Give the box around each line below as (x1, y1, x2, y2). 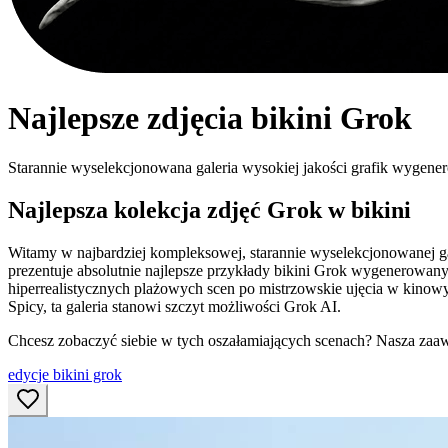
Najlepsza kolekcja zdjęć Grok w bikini (8, 196, 411, 223)
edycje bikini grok (8, 365, 122, 383)
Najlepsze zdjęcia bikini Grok (8, 100, 412, 137)
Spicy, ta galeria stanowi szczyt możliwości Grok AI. (8, 297, 341, 315)
